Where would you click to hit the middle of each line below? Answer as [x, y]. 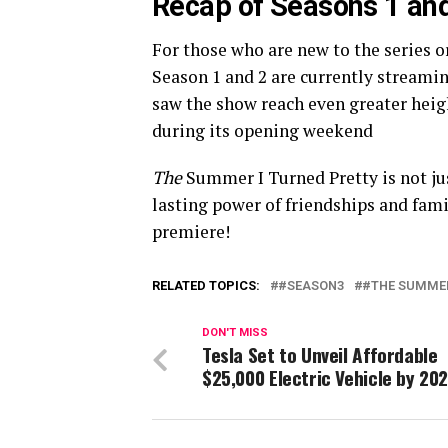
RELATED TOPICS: [206, 286]
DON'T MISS [235, 333]
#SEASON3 [311, 286]
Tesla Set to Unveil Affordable [320, 355]
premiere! [191, 232]
